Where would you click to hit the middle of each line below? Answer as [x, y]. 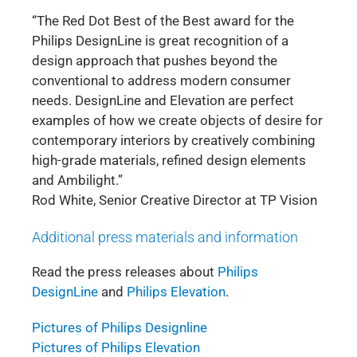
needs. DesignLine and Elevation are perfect [163, 100]
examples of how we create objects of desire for [177, 120]
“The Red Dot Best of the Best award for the [163, 20]
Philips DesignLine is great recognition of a [160, 40]
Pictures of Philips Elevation [116, 347]
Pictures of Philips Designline [120, 327]
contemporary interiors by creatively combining [174, 140]
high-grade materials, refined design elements [169, 160]
